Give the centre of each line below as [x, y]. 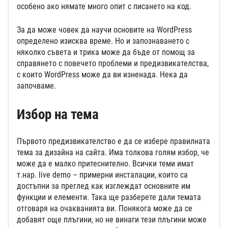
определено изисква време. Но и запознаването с [103, 41]
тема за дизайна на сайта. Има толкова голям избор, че [113, 152]
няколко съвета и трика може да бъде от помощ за [106, 52]
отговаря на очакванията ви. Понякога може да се [105, 208]
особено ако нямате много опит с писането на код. [104, 6]
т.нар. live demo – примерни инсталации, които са [102, 175]
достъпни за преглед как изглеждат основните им [104, 186]
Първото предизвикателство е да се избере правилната [113, 141]
